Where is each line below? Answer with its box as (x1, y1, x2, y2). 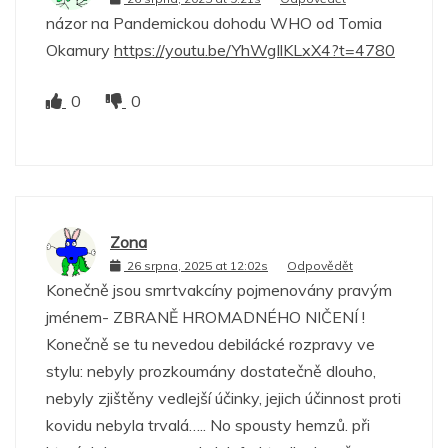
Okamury (46, 40, 114, 61)
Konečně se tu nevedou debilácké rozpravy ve (46, 334, 375, 355)
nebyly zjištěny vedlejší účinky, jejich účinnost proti (46, 388, 401, 409)
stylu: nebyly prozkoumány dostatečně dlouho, (46, 361, 376, 382)
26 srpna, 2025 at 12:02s (127, 257, 268, 273)
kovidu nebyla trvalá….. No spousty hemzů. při (46, 415, 370, 436)
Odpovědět (287, 257, 353, 273)
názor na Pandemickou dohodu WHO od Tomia (46, 13, 382, 34)
